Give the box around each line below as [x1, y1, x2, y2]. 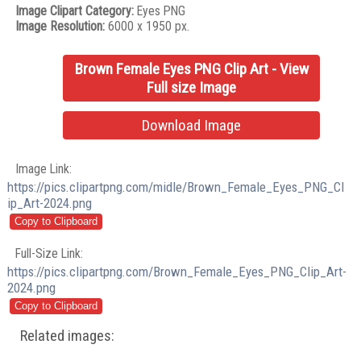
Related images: [20, 327, 115, 346]
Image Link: [15, 160, 73, 176]
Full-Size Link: [15, 246, 84, 262]
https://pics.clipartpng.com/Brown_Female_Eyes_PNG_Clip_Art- [7, 263, 347, 280]
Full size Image [147, 78, 237, 98]
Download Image [142, 116, 242, 135]
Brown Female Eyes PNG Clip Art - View [74, 60, 309, 79]
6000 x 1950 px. [105, 18, 190, 34]
